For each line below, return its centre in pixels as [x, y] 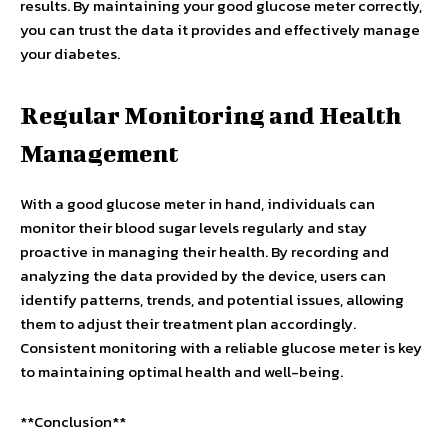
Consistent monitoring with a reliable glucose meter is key [221, 347]
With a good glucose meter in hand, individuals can [197, 203]
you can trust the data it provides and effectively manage [220, 29]
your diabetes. [70, 53]
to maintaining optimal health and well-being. [181, 371]
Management [99, 153]
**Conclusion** [73, 421]
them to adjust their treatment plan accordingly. [188, 323]
